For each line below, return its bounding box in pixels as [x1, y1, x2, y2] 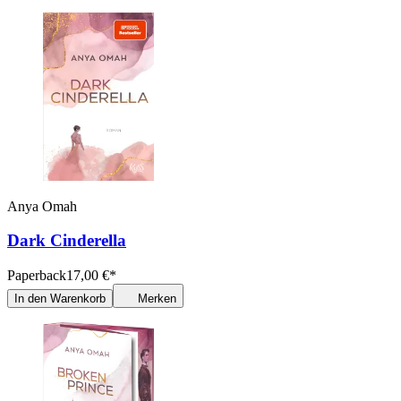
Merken [138, 291, 176, 305]
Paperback [7, 267, 66, 283]
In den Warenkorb [14, 291, 106, 305]
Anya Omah [7, 198, 77, 214]
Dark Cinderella [7, 231, 126, 251]
